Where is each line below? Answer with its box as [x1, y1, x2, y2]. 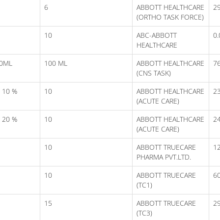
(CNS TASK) [137, 68, 171, 78]
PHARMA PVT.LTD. [137, 152, 191, 162]
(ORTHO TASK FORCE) [137, 12, 204, 22]
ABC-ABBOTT [137, 30, 177, 40]
